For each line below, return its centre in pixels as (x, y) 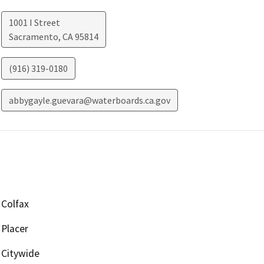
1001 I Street (34, 22)
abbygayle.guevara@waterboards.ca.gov (89, 100)
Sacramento (33, 36)
